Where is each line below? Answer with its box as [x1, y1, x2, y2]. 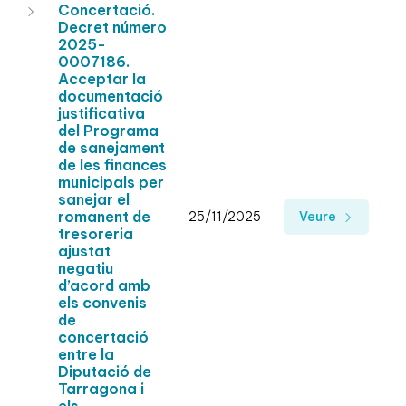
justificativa [58, 104, 145, 123]
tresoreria [58, 225, 133, 244]
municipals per [58, 173, 164, 192]
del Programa [58, 121, 159, 140]
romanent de [58, 208, 150, 227]
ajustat [58, 242, 111, 261]
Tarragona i [58, 380, 144, 399]
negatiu [58, 259, 113, 278]
